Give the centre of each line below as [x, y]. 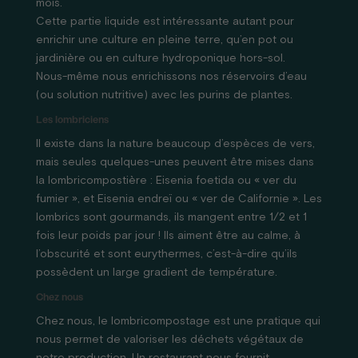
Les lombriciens [72, 121]
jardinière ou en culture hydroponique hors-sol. [160, 58]
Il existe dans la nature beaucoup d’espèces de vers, [175, 144]
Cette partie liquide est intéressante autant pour [165, 22]
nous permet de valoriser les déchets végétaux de [169, 340]
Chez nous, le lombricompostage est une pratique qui [178, 321]
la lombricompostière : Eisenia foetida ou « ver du [166, 181]
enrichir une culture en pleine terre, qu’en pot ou [164, 40]
